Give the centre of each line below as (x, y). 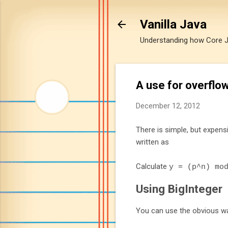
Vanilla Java (173, 24)
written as (152, 142)
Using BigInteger (179, 189)
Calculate (152, 166)
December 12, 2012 (168, 106)
